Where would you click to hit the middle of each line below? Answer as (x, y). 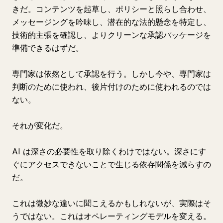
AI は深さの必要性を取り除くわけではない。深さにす (109, 151)
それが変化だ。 (40, 125)
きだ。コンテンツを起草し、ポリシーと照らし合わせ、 (111, 9)
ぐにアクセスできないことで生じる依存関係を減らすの (111, 164)
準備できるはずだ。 (48, 48)
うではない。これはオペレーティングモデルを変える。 (111, 216)
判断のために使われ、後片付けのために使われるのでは (111, 87)
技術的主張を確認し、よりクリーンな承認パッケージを (111, 35)
